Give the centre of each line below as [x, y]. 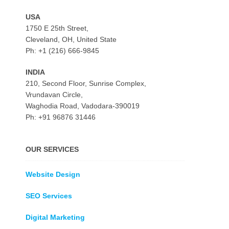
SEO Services [49, 196]
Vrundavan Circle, [54, 95]
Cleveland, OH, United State [71, 39]
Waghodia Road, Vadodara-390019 [83, 106]
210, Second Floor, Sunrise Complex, [86, 83]
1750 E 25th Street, [57, 28]
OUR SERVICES [52, 149]
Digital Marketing [55, 217]
